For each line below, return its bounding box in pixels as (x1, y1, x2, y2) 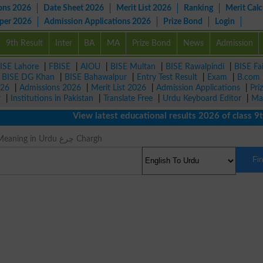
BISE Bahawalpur (65, 73, 127, 82)
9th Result (5, 39, 43, 48)
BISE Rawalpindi (166, 62, 224, 71)
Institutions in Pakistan (11, 94, 93, 103)
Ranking (184, 4, 213, 12)
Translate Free (103, 94, 153, 103)
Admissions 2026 (19, 83, 81, 92)
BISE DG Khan (2, 73, 55, 82)
